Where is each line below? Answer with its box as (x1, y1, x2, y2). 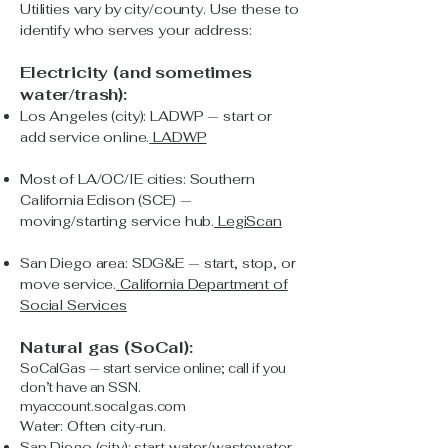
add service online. (20, 128, 150, 146)
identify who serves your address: (20, 21, 252, 39)
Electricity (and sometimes (20, 62, 252, 83)
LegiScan (214, 212, 282, 230)
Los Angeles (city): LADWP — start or (20, 107, 272, 125)
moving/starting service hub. (20, 212, 215, 230)
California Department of (116, 275, 288, 293)
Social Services (20, 296, 127, 314)
